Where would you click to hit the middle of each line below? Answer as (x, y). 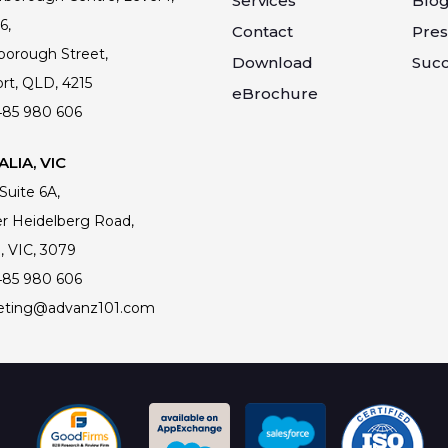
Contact (262, 32)
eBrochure (276, 94)
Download (272, 63)
